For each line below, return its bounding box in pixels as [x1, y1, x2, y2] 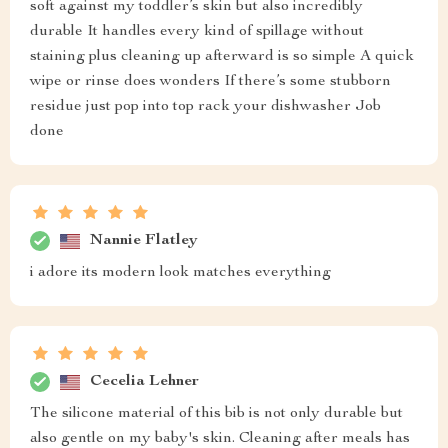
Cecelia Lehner [90, 373, 199, 390]
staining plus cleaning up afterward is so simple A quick [30, 49, 414, 66]
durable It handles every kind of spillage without [30, 24, 364, 41]
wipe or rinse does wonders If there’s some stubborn [30, 74, 391, 91]
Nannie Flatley [90, 232, 198, 249]
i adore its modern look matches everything [30, 265, 331, 282]
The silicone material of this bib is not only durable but [30, 406, 403, 423]
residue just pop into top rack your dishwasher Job [30, 99, 381, 116]
